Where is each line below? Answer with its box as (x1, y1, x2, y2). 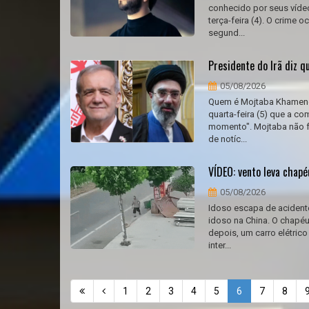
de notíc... (208, 134, 247, 144)
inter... (208, 240, 231, 250)
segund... (208, 28, 245, 38)
